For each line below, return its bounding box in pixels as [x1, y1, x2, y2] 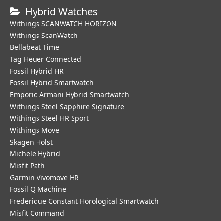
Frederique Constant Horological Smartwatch [10, 196, 159, 206]
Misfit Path [10, 161, 45, 170]
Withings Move [10, 125, 59, 135]
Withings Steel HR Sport [10, 113, 89, 123]
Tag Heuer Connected [10, 54, 81, 64]
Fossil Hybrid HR [10, 66, 64, 75]
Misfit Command [10, 208, 64, 218]
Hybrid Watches [25, 5, 98, 18]
